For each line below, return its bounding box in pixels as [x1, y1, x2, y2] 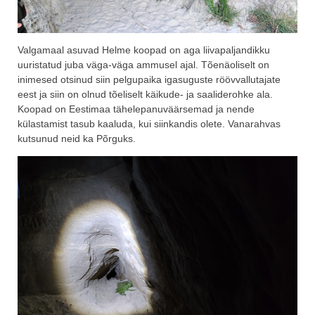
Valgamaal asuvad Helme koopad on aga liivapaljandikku [18, 44, 270, 56]
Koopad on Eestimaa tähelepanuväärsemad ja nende [18, 103, 255, 115]
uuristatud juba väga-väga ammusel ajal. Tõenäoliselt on [18, 59, 269, 71]
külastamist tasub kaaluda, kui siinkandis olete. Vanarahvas [18, 118, 281, 130]
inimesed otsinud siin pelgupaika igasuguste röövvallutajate [18, 74, 281, 86]
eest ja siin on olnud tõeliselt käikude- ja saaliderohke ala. [18, 89, 273, 101]
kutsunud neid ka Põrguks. [18, 133, 136, 145]
